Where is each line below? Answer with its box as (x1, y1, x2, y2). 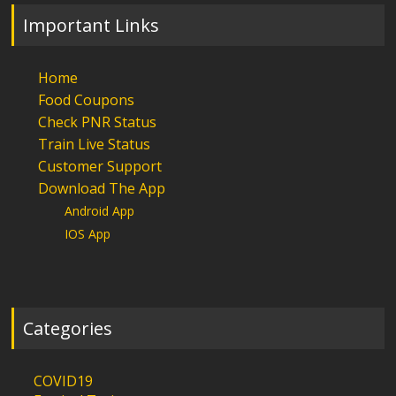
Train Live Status (38, 133, 151, 154)
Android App (65, 202, 135, 219)
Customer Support (38, 156, 163, 176)
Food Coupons (38, 89, 135, 110)
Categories (23, 316, 113, 340)
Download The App (38, 178, 166, 198)
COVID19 (34, 371, 94, 391)
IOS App (65, 225, 111, 242)
